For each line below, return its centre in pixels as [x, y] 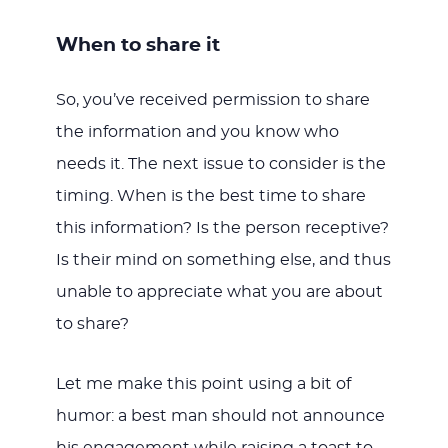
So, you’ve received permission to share [212, 99]
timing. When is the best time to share [210, 195]
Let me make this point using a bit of [203, 383]
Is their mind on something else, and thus [223, 259]
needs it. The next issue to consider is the [220, 163]
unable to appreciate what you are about [219, 291]
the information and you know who [197, 131]
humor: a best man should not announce [220, 415]
